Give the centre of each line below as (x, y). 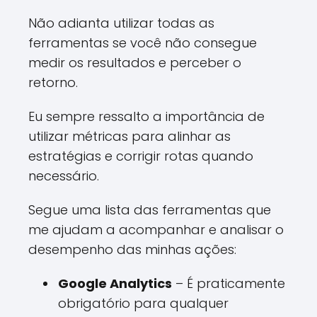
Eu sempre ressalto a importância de (146, 116)
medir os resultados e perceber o (135, 63)
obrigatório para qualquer (143, 303)
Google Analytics (115, 283)
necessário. (64, 176)
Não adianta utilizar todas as (121, 23)
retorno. (53, 82)
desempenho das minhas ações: (132, 249)
